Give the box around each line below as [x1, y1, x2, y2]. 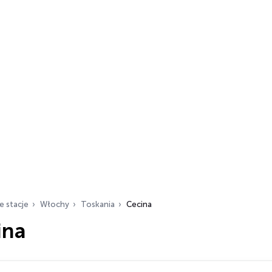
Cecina [126, 200, 152, 209]
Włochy [40, 200, 69, 209]
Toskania [81, 200, 115, 209]
